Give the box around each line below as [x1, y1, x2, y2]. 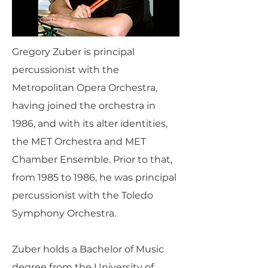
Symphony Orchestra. [12, 208, 116, 219]
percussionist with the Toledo [12, 190, 153, 201]
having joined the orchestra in [12, 100, 156, 111]
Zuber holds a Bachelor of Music [12, 243, 164, 255]
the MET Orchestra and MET [12, 136, 146, 147]
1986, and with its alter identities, [12, 118, 167, 129]
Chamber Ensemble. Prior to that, [12, 154, 172, 165]
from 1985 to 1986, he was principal [12, 172, 176, 183]
